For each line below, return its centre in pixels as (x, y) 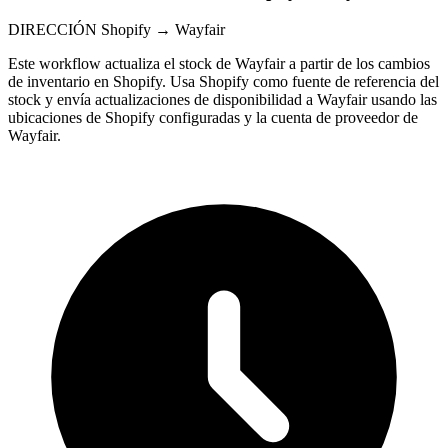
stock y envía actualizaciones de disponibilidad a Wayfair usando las (222, 99)
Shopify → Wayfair (163, 29)
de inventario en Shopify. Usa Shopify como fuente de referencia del (223, 81)
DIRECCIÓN (52, 29)
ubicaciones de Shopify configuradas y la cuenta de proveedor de (213, 117)
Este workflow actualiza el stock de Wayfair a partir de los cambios (219, 63)
